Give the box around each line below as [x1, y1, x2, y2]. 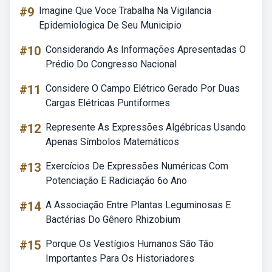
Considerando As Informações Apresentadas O [46, 44, 246, 55]
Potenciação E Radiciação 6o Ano [46, 175, 187, 186]
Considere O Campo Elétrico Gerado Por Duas [46, 83, 240, 94]
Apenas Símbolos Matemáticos [46, 136, 179, 148]
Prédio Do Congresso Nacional [46, 58, 177, 70]
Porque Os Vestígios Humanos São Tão [46, 238, 214, 250]
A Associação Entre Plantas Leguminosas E [46, 199, 231, 211]
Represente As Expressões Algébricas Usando [46, 121, 246, 133]
